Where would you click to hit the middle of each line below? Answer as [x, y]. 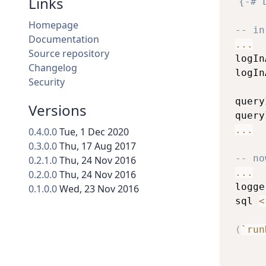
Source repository [69, 54]
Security [47, 82]
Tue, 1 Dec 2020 [94, 132]
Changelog [53, 68]
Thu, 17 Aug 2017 [98, 146]
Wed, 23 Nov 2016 [99, 189]
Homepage [53, 25]
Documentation [64, 39]
